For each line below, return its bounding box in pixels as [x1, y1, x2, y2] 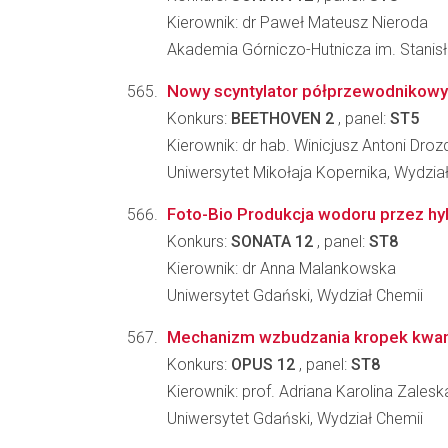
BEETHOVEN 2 [231, 109, 334, 128]
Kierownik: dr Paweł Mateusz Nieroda [167, 13, 428, 32]
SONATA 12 [231, 232, 313, 251]
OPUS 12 [231, 355, 295, 374]
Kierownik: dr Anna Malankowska [167, 259, 396, 278]
